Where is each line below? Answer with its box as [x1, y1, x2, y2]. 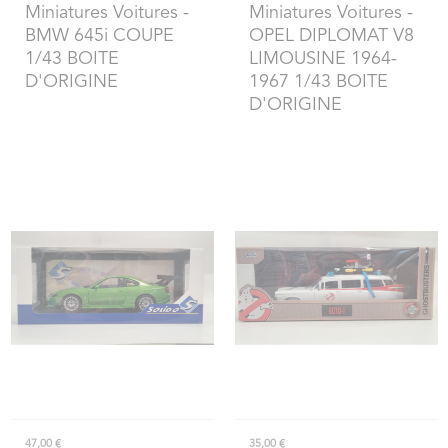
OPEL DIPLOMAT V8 [248, 27, 414, 46]
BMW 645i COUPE [24, 27, 174, 46]
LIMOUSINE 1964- [248, 50, 397, 69]
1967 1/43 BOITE [248, 73, 388, 92]
